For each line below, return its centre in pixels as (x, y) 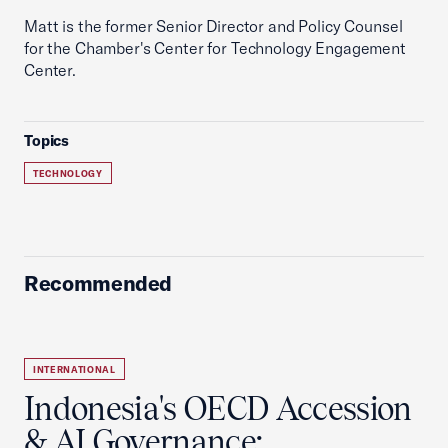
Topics (47, 140)
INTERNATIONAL (74, 369)
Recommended (98, 283)
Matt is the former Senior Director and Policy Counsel (213, 26)
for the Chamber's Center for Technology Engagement (215, 48)
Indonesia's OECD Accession (218, 408)
